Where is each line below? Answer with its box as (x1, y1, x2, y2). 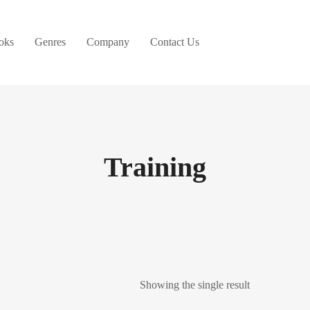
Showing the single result (139, 279, 250, 291)
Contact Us (150, 36, 199, 48)
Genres (35, 36, 66, 48)
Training (104, 152, 206, 183)
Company (86, 36, 129, 48)
